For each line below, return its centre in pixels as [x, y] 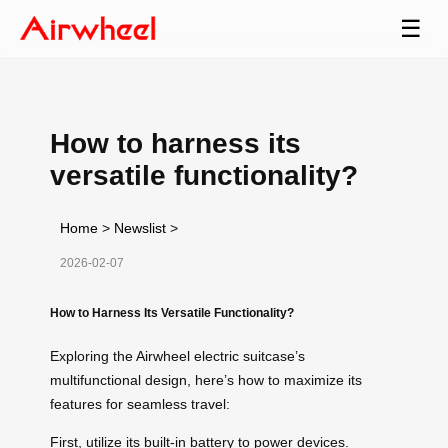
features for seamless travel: [140, 403]
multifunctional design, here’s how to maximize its [206, 379]
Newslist [140, 227]
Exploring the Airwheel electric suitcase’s [177, 355]
